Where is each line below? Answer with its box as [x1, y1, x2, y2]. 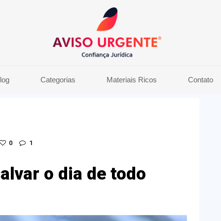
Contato [188, 75, 213, 84]
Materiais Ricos [107, 75, 157, 84]
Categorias [40, 75, 75, 84]
